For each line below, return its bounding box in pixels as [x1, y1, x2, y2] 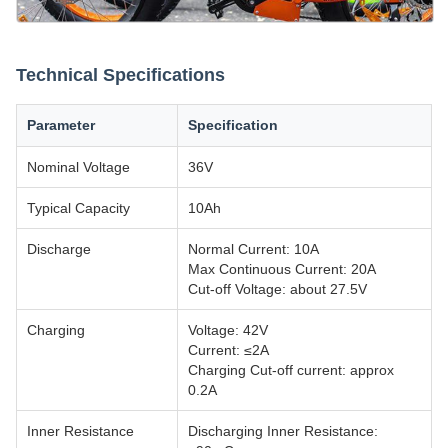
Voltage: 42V [188, 322, 268, 338]
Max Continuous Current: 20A [188, 261, 376, 277]
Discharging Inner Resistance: [188, 423, 378, 439]
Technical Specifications [16, 65, 225, 85]
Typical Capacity [27, 200, 130, 216]
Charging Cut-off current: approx [188, 362, 394, 378]
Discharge [27, 241, 91, 257]
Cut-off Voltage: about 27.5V [188, 281, 367, 297]
